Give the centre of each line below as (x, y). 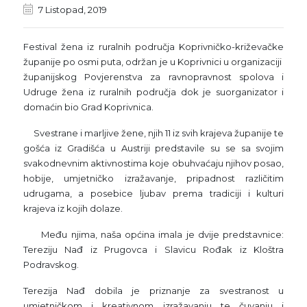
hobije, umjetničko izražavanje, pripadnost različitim (153, 178)
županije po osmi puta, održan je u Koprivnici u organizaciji (153, 61)
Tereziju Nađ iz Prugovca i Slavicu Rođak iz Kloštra (153, 249)
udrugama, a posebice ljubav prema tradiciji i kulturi (153, 193)
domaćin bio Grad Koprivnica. (94, 107)
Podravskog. (51, 264)
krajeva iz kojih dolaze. (75, 208)
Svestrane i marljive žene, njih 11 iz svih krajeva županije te (153, 133)
